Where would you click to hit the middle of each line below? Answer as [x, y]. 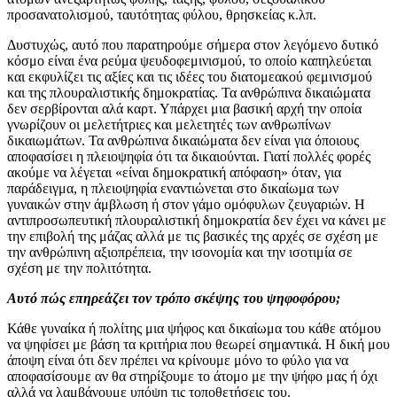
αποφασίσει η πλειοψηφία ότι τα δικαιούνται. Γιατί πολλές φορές [189, 156]
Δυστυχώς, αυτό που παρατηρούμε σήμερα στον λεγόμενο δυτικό [193, 44]
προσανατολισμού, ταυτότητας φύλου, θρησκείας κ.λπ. [162, 14]
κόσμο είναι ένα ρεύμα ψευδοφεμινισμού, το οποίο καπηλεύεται [189, 60]
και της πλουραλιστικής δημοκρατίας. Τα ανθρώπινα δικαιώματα [189, 92]
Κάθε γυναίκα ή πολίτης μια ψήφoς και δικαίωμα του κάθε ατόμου [194, 328]
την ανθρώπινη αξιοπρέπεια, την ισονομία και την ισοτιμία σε [180, 252]
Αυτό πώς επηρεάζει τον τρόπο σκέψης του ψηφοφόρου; [174, 298]
